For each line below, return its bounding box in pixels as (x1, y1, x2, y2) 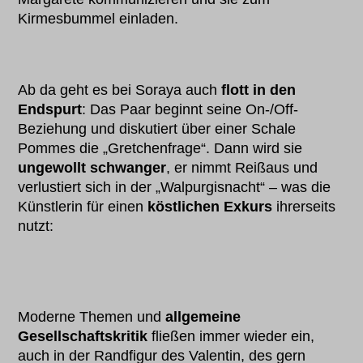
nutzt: (18, 218, 54, 234)
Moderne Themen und (18, 309, 166, 325)
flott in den (221, 82, 297, 98)
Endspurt (18, 101, 83, 117)
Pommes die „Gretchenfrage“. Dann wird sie (18, 140, 303, 156)
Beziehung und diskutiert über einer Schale (18, 121, 297, 137)
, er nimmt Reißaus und (166, 160, 318, 176)
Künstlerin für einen (18, 199, 148, 215)
